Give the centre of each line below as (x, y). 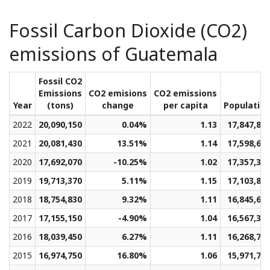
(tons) (60, 105)
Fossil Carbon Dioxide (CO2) (128, 31)
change (118, 105)
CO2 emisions (118, 93)
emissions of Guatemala (113, 54)
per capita (185, 105)
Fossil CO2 (60, 81)
